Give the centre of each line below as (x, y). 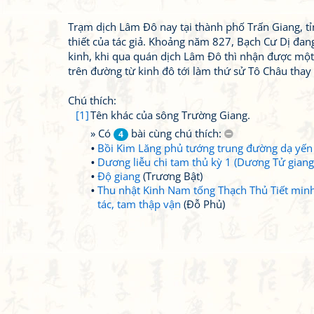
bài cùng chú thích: (176, 133)
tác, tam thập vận (139, 204)
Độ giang (119, 176)
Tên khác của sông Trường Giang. (170, 115)
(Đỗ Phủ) (203, 204)
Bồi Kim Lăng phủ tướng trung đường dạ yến (205, 148)
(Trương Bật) (171, 176)
